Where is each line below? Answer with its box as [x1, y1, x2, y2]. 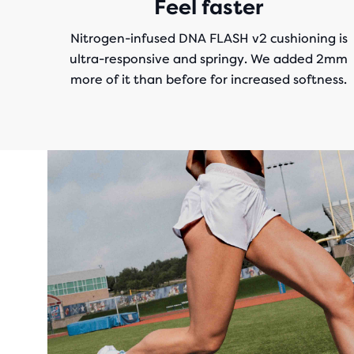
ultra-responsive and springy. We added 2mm [70, 51, 348, 66]
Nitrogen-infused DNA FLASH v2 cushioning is [70, 31, 348, 46]
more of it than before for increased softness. [70, 72, 347, 87]
